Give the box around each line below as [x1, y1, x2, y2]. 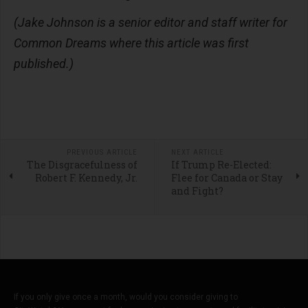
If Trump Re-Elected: [170, 158, 272, 172]
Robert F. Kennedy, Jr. [34, 171, 137, 185]
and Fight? [170, 184, 223, 198]
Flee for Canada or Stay [170, 171, 283, 185]
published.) [14, 56, 74, 71]
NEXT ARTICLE [170, 148, 224, 157]
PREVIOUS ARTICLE [66, 148, 137, 157]
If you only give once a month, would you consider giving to [14, 292, 238, 302]
